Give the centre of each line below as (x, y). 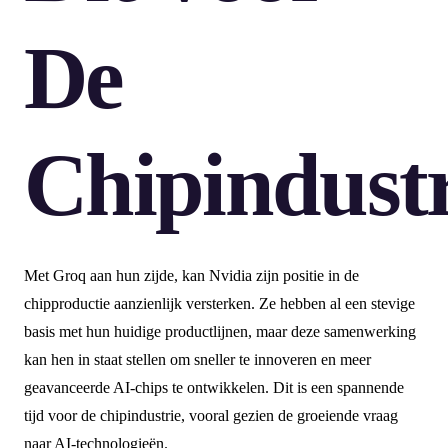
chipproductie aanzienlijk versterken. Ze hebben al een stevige (219, 303)
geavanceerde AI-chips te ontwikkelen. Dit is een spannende (214, 387)
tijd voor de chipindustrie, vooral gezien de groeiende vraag (211, 415)
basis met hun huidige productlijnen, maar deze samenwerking (220, 331)
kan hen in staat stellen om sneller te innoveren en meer (197, 359)
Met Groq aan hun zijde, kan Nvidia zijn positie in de (191, 275)
